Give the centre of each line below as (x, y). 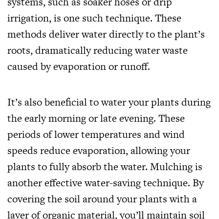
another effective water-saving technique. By (106, 182)
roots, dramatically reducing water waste (98, 50)
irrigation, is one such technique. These (94, 18)
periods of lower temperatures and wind (96, 134)
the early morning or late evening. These (96, 118)
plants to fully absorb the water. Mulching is (105, 166)
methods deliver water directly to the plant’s (106, 34)
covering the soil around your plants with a (102, 198)
